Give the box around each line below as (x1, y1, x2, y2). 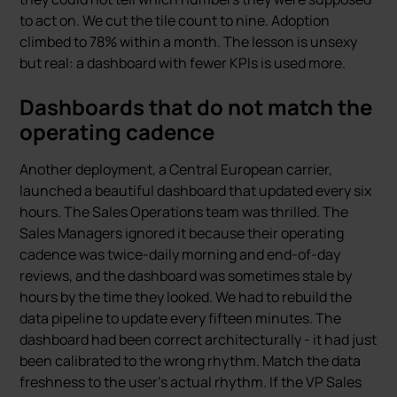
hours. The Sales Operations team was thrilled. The (19, 202, 349, 222)
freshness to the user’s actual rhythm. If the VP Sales (19, 372, 362, 392)
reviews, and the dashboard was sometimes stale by (19, 266, 353, 285)
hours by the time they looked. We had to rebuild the (19, 287, 353, 307)
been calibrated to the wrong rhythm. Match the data (19, 351, 362, 370)
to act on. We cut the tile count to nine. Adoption (19, 11, 331, 30)
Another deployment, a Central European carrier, (19, 160, 333, 179)
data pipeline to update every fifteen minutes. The (19, 308, 342, 328)
